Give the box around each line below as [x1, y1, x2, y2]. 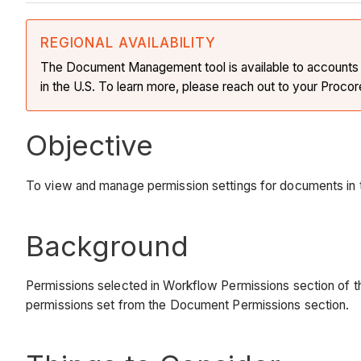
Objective [26, 128, 153, 163]
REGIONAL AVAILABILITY [40, 35, 216, 52]
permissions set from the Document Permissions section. [26, 297, 350, 313]
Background [26, 228, 189, 263]
